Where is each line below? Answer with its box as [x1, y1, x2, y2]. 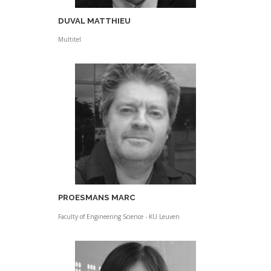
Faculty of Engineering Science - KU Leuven [57, 212, 180, 221]
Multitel [57, 35, 81, 44]
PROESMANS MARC [57, 193, 135, 203]
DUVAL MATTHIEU [57, 16, 131, 26]
